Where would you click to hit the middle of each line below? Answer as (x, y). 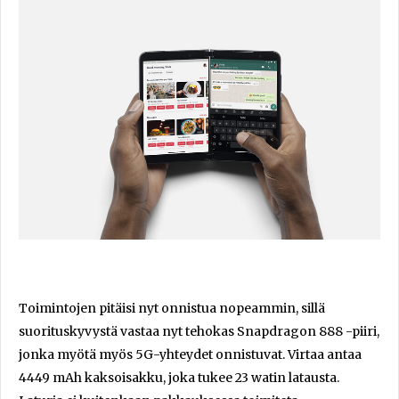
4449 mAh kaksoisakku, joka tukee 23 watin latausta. (179, 378)
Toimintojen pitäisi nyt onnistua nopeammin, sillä (172, 309)
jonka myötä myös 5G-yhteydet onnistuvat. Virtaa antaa (190, 355)
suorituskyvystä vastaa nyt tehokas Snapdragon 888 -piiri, (199, 332)
